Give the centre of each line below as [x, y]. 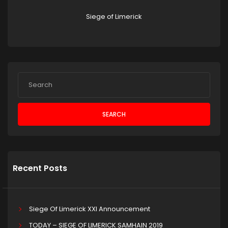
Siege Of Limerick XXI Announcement [89, 209]
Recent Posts [40, 168]
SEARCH [114, 114]
